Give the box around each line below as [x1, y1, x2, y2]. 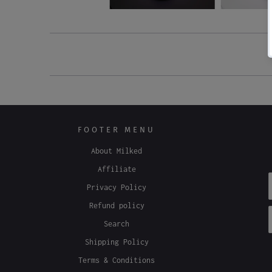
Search [104, 255, 129, 265]
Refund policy [89, 237, 144, 246]
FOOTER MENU [78, 161, 155, 171]
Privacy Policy [87, 219, 146, 228]
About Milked [91, 182, 142, 192]
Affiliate [97, 200, 136, 210]
